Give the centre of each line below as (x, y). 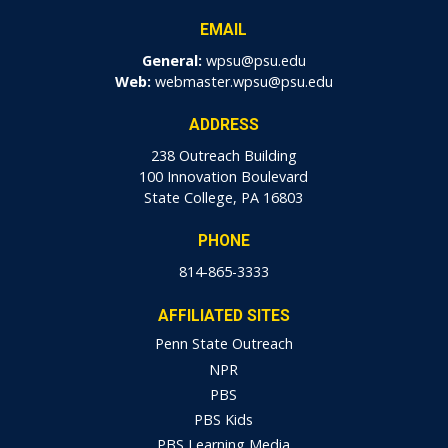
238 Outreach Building (223, 155)
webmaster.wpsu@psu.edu (243, 81)
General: (171, 60)
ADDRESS (223, 124)
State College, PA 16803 (224, 197)
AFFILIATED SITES (223, 315)
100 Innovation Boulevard (224, 176)
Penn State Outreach (223, 344)
